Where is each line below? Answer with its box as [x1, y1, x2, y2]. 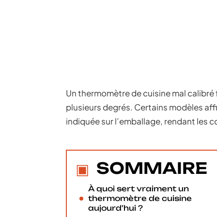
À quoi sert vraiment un [88, 184, 189, 193]
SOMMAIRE [96, 158, 207, 178]
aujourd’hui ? [88, 203, 143, 213]
